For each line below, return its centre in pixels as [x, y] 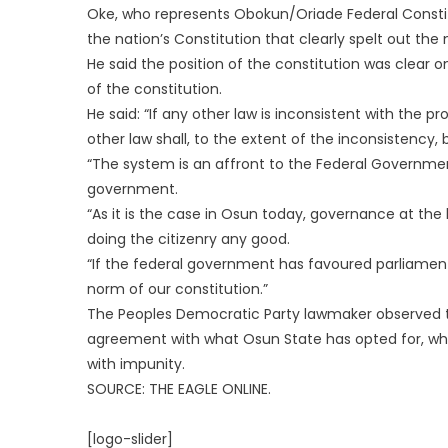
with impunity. [136, 364]
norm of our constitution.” [177, 289]
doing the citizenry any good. [188, 239]
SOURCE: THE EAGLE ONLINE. [179, 389]
